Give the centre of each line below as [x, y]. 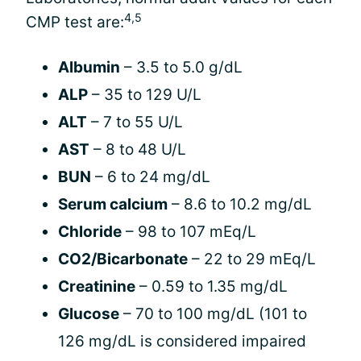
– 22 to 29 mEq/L [252, 259]
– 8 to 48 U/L [138, 149]
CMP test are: [75, 22]
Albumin [89, 67]
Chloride [90, 231]
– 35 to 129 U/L [145, 94]
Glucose [89, 313]
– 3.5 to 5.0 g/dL [181, 67]
